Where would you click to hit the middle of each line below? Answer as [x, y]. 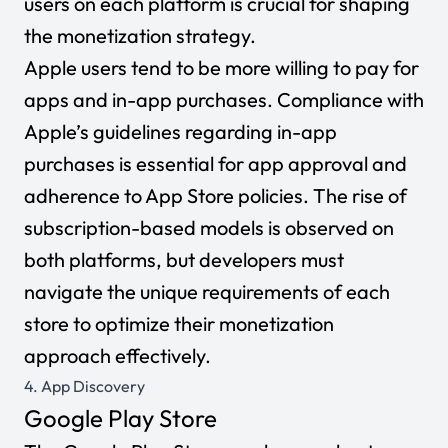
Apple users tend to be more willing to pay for [221, 67]
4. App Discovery [84, 386]
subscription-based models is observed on [209, 227]
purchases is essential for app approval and [215, 163]
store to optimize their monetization [179, 323]
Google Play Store [120, 418]
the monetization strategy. [142, 35]
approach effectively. [117, 355]
